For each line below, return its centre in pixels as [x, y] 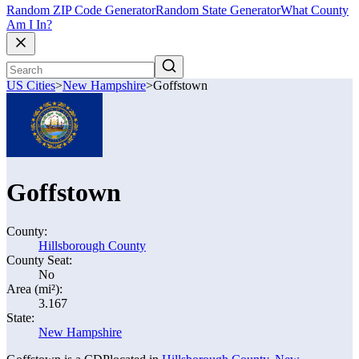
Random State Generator [218, 10]
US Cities [31, 86]
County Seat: [39, 260]
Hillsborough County [92, 246]
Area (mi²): [34, 289]
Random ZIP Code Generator [81, 10]
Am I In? [29, 25]
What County [315, 10]
